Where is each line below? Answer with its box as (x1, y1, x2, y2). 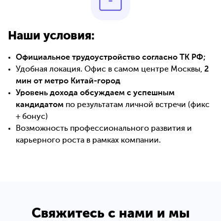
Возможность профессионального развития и (16, 125, 192, 133)
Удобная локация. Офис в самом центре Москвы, (16, 66, 204, 74)
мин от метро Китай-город (16, 77, 120, 86)
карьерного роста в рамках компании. (16, 137, 161, 145)
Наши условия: (8, 30, 95, 42)
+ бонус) (16, 113, 48, 121)
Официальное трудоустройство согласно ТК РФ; (16, 54, 206, 62)
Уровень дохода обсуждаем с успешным (16, 89, 175, 98)
